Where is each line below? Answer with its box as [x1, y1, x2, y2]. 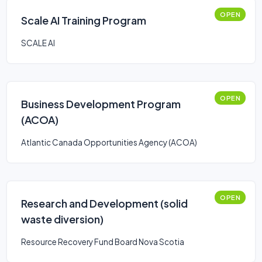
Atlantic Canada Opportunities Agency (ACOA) [21, 137, 197, 147]
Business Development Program [21, 97, 181, 111]
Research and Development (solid [21, 196, 188, 210]
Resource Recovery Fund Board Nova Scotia [21, 237, 184, 247]
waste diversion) [21, 212, 104, 226]
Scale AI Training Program [21, 13, 146, 27]
